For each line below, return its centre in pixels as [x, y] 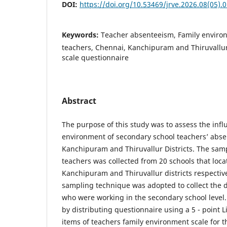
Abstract [79, 101]
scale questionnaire [95, 57]
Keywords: [81, 34]
